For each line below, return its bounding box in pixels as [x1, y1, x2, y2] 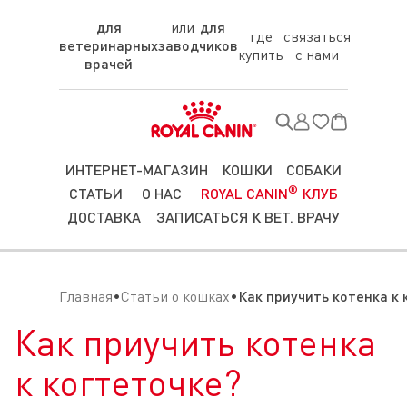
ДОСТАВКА [66, 208, 141, 225]
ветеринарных [59, 36, 158, 54]
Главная [59, 287, 113, 305]
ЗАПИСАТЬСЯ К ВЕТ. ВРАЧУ [156, 208, 341, 225]
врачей [84, 55, 133, 72]
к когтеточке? [15, 361, 242, 404]
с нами [295, 45, 339, 64]
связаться [283, 27, 351, 45]
